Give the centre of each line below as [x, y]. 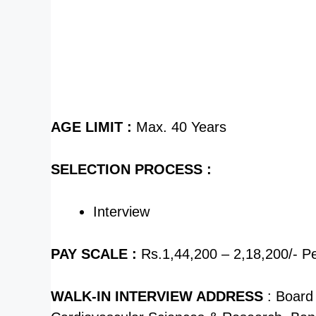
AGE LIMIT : [91, 127]
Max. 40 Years [179, 127]
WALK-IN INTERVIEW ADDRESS [157, 296]
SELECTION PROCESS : [131, 169]
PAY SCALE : [94, 254]
